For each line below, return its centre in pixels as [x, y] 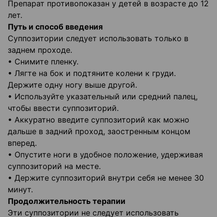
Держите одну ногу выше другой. [72, 85]
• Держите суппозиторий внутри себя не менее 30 [106, 178]
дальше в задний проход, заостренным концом [99, 132]
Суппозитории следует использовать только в [98, 39]
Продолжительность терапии [67, 201]
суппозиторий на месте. [54, 166]
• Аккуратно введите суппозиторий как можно [99, 120]
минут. [20, 190]
